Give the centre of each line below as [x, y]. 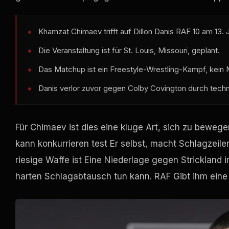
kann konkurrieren [53, 144]
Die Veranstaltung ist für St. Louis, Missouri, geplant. [129, 51]
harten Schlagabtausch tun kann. [85, 177]
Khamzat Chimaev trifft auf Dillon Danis [107, 32]
